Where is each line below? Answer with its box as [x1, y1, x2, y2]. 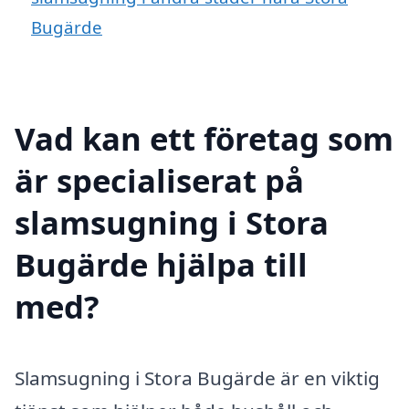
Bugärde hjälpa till [15, 242, 308, 286]
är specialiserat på [15, 158, 304, 202]
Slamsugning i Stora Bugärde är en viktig [15, 364, 380, 391]
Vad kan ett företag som [15, 116, 393, 160]
